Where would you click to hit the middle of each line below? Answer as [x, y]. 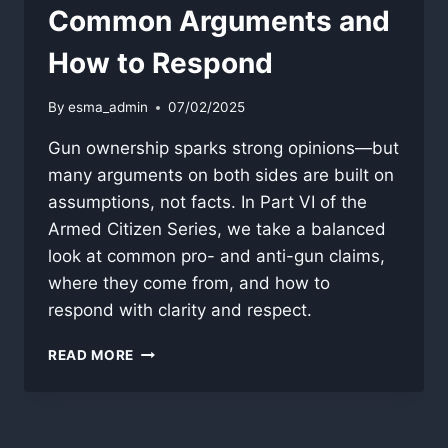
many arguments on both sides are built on [221, 175]
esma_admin [108, 107]
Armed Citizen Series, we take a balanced [217, 229]
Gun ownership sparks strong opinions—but [223, 148]
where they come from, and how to [189, 283]
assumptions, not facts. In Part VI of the [207, 202]
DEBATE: [164, 392]
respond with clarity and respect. [180, 310]
